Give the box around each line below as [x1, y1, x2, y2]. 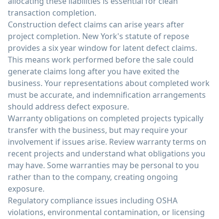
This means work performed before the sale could [8, 54, 194, 65]
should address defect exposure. [8, 101, 129, 112]
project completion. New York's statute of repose [8, 31, 189, 42]
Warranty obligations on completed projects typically [8, 113, 203, 124]
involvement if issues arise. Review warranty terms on [8, 136, 206, 147]
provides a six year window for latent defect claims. [8, 43, 197, 53]
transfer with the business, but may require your [8, 125, 188, 135]
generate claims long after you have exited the [8, 66, 179, 77]
